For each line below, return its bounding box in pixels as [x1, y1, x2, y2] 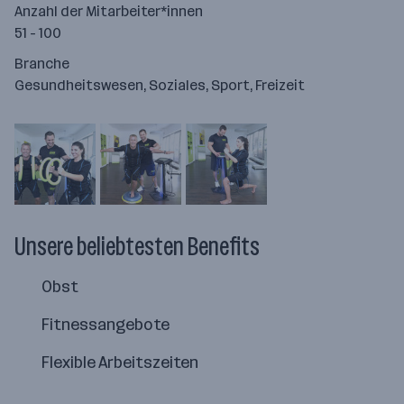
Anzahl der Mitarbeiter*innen [14, 3, 203, 20]
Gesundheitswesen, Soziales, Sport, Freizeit [14, 77, 305, 94]
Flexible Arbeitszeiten [41, 353, 198, 372]
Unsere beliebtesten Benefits [14, 232, 260, 262]
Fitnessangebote [41, 315, 170, 335]
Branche [14, 55, 69, 72]
